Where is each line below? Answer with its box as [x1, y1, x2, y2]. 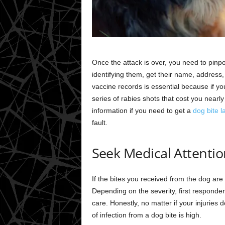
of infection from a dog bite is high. [91, 210, 201, 219]
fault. [91, 118, 107, 127]
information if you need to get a [91, 106, 193, 115]
